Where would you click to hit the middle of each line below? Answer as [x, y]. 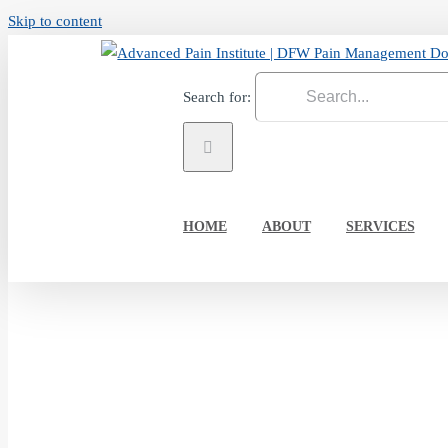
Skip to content [55, 21]
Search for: [216, 97]
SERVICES [380, 226]
